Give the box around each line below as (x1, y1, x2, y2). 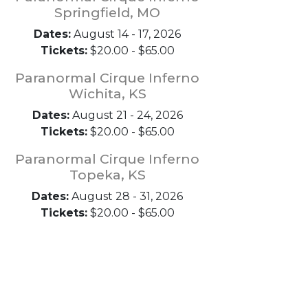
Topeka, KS (69, 166, 146, 183)
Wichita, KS (68, 85, 146, 102)
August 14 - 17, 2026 (71, 27, 181, 41)
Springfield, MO (54, 4, 160, 21)
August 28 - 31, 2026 (69, 190, 183, 203)
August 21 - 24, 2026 (69, 109, 183, 122)
